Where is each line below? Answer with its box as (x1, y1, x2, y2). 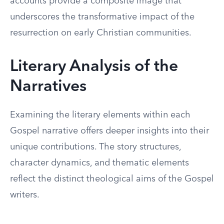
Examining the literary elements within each (10, 110, 190, 119)
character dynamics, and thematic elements (10, 158, 189, 167)
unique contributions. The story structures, (10, 142, 181, 151)
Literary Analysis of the (10, 59, 178, 75)
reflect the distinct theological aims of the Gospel (10, 174, 214, 183)
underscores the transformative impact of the (10, 12, 194, 21)
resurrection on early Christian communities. (10, 28, 191, 37)
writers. (10, 190, 39, 199)
